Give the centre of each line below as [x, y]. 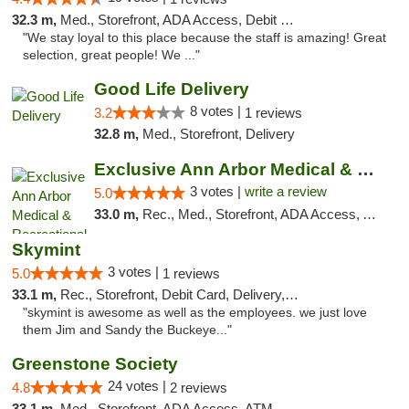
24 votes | [139, 386]
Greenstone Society [95, 364]
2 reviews [199, 388]
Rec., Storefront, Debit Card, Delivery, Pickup [173, 294]
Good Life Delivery [171, 89]
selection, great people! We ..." [111, 55]
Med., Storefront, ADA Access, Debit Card [170, 20]
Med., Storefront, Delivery [218, 134]
